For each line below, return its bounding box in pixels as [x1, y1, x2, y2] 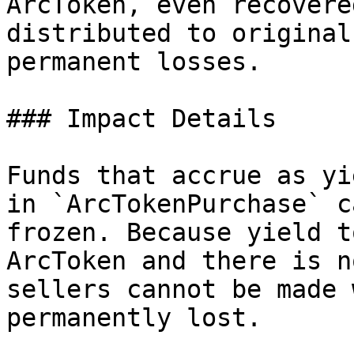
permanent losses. [6, 47, 262, 76]
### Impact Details [6, 104, 277, 133]
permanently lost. [6, 303, 262, 332]
